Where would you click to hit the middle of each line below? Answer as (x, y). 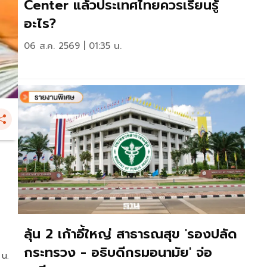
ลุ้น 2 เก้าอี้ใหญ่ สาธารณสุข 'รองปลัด (131, 234)
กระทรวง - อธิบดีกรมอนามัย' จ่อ (118, 252)
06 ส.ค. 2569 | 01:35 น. (73, 46)
